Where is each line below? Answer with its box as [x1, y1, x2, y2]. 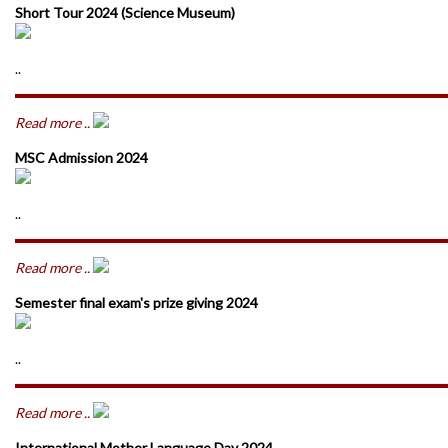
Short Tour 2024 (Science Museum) [15, 4, 235, 21]
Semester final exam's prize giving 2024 [15, 294, 258, 311]
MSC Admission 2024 [15, 149, 148, 166]
